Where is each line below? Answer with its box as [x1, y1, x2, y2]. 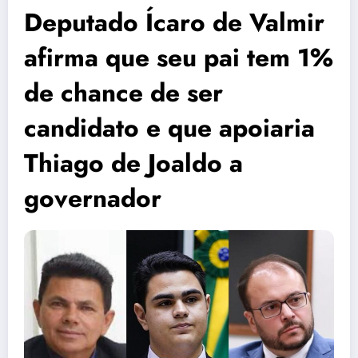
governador [24, 180, 161, 217]
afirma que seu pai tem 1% [24, 39, 333, 77]
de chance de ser [24, 74, 223, 112]
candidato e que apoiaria [24, 109, 315, 147]
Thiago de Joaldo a [24, 145, 243, 182]
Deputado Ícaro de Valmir [24, 4, 324, 42]
